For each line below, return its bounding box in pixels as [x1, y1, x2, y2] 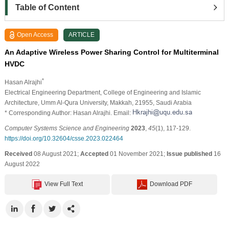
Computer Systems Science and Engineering [4, 124, 129, 132]
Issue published [166, 150, 212, 157]
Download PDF [149, 180, 192, 188]
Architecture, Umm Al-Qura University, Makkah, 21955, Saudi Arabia [4, 99, 192, 106]
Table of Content [15, 3, 79, 12]
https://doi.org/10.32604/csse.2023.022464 [4, 134, 123, 142]
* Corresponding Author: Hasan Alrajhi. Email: [4, 109, 132, 117]
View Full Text [44, 180, 83, 188]
